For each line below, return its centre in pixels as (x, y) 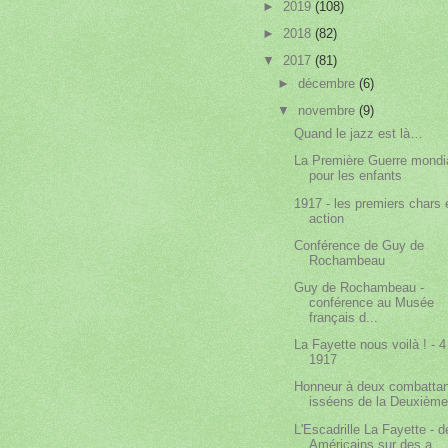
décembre (329, 84)
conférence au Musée (372, 303)
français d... (344, 318)
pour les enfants (356, 176)
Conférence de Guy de (359, 245)
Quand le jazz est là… (359, 134)
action (327, 218)
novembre (329, 111)
